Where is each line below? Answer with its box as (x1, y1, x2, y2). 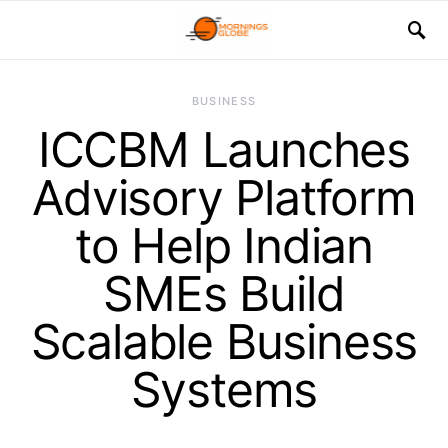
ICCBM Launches (37, 120, 411, 179)
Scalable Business (30, 312, 418, 371)
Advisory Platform (32, 168, 416, 227)
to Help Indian (74, 216, 374, 275)
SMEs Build (103, 264, 345, 323)
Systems (130, 360, 318, 419)
